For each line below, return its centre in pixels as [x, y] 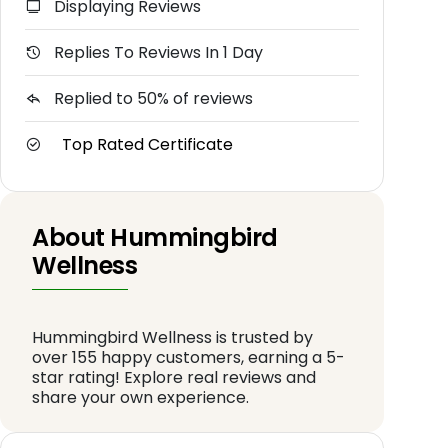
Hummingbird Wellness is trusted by [172, 338]
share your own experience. [140, 398]
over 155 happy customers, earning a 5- [188, 358]
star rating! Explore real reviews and [174, 378]
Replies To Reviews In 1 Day [156, 53]
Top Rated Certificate [147, 145]
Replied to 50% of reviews [151, 99]
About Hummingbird [155, 238]
